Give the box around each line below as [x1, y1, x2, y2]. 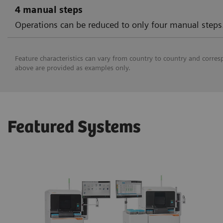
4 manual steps [15, 4, 83, 15]
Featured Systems [7, 117, 141, 137]
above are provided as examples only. [15, 63, 130, 72]
